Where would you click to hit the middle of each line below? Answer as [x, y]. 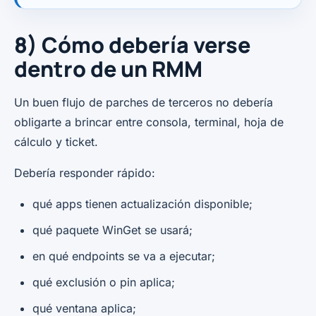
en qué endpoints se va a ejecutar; [124, 256]
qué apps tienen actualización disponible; [142, 203]
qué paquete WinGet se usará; [113, 230]
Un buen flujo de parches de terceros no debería [144, 102]
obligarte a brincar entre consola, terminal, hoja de [149, 122]
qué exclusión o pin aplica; [104, 282]
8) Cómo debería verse [132, 44]
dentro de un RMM [108, 68]
